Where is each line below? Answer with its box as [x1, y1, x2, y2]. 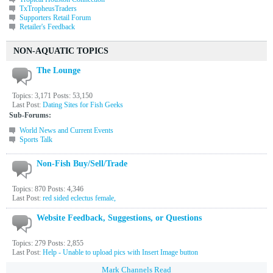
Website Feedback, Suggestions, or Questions [37, 213, 202, 222]
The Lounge [37, 66, 80, 75]
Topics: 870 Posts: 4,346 [12, 185, 83, 193]
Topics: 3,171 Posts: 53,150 [12, 91, 93, 100]
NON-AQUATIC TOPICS [13, 46, 108, 55]
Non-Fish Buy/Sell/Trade [37, 159, 127, 168]
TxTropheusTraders [19, 4, 77, 13]
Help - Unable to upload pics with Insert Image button [43, 248, 198, 257]
